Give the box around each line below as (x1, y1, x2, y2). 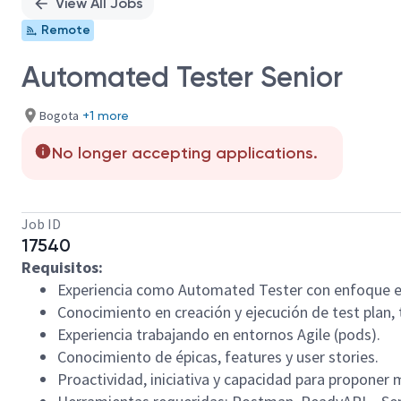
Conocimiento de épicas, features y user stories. (57, 346, 379, 367)
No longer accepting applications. (52, 143, 318, 163)
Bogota (39, 107, 79, 124)
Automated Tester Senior (21, 60, 343, 94)
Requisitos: (21, 257, 103, 277)
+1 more (82, 107, 129, 123)
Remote (41, 22, 90, 38)
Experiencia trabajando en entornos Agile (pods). (57, 324, 380, 345)
